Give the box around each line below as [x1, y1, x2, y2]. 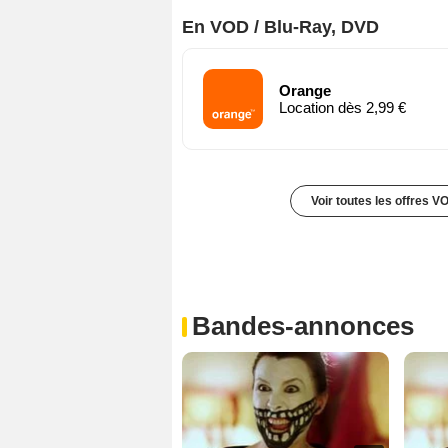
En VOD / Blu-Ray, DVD [182, 16, 379, 37]
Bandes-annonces [192, 310, 414, 341]
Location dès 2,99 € [279, 98, 406, 116]
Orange [279, 81, 331, 99]
